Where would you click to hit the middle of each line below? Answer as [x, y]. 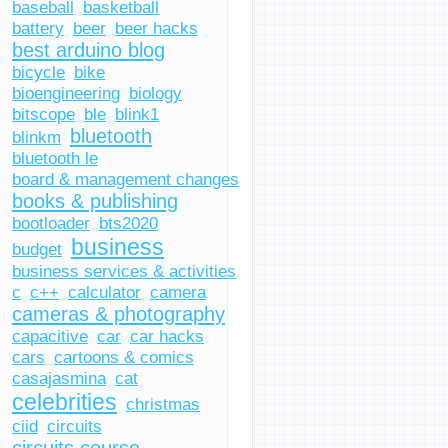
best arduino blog [88, 50]
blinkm [36, 137]
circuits [74, 426]
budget [37, 249]
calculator [104, 292]
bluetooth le [55, 158]
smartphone [95, 231]
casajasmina [59, 378]
